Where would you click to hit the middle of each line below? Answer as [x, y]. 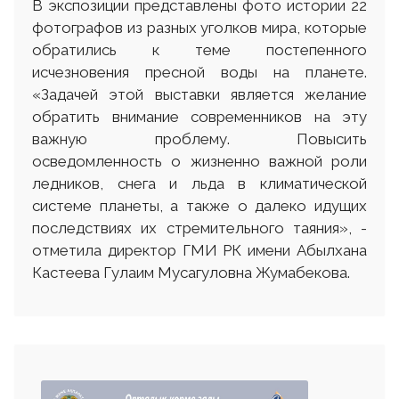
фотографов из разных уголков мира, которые [199, 28]
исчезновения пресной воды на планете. [199, 73]
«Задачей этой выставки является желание [199, 95]
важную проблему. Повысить [199, 139]
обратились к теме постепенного [199, 50]
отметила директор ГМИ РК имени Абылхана [199, 251]
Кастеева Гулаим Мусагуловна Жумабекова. [198, 273]
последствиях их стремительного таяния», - [199, 228]
